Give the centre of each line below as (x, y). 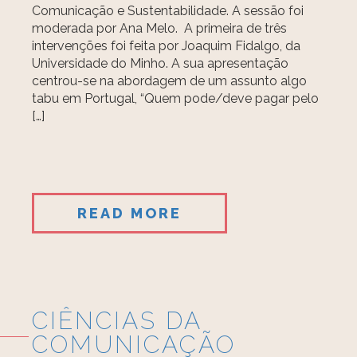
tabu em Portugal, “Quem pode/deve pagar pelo (176, 98)
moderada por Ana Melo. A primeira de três (160, 28)
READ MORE (130, 213)
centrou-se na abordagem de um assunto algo (170, 81)
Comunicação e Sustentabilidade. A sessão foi (168, 11)
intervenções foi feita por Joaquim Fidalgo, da (167, 46)
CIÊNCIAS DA (117, 321)
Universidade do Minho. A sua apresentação (161, 63)
